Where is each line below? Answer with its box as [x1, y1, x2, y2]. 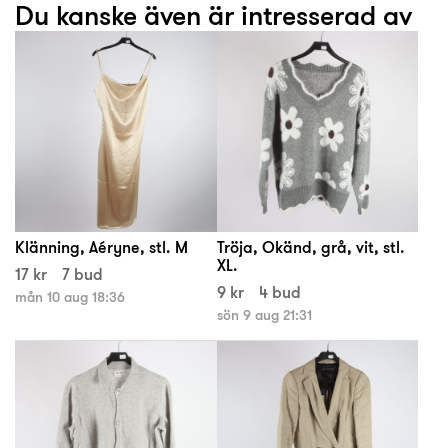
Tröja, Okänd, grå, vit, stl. [216, 236, 405, 259]
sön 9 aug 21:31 [216, 306, 312, 325]
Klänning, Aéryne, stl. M [15, 236, 188, 259]
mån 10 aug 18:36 [15, 288, 125, 307]
